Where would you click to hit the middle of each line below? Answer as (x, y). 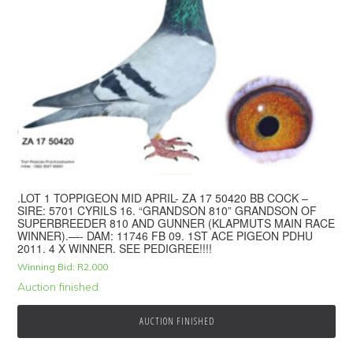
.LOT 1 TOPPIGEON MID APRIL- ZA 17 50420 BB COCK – (163, 197)
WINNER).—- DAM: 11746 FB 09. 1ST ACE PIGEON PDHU (165, 235)
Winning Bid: (46, 266)
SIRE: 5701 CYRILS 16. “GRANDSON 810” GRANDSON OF (167, 210)
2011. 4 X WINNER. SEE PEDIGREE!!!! (115, 248)
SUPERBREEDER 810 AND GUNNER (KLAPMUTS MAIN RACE (176, 223)
